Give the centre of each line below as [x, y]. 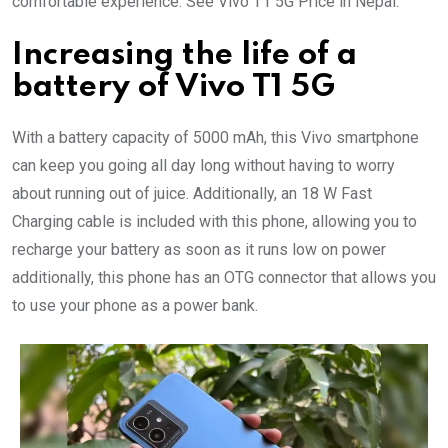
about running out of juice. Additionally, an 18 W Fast [192, 193]
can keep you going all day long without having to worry [203, 165]
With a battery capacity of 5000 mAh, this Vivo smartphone [215, 137]
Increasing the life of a [184, 55]
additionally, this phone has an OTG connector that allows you [224, 277]
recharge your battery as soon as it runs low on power [199, 249]
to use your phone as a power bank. [135, 305]
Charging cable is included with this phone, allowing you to [214, 221]
